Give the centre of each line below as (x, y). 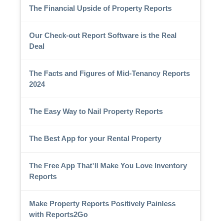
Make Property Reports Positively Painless (102, 203)
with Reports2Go (58, 214)
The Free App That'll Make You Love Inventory (108, 165)
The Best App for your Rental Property (95, 138)
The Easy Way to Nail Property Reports (96, 111)
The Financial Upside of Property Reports (100, 8)
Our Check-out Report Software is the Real (103, 35)
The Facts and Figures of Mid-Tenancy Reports (109, 73)
